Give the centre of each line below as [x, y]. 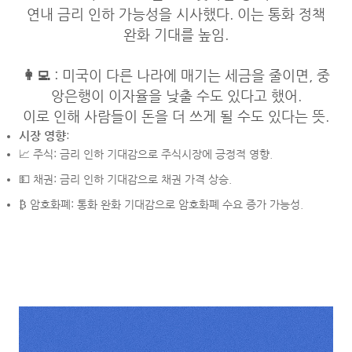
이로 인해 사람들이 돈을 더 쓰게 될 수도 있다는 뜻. [176, 116]
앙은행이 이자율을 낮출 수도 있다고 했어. [176, 96]
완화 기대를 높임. [176, 35]
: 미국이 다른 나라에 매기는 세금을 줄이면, [183, 75]
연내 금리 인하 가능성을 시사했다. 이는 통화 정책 [176, 14]
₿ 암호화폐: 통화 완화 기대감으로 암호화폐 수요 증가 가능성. [161, 204]
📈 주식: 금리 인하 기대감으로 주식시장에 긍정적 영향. [146, 154]
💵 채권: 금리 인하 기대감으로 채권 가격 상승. [125, 179]
